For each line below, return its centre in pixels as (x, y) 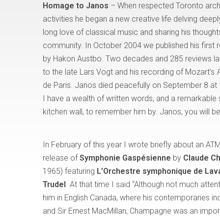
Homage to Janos (76, 6)
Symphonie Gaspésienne (126, 158)
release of (61, 158)
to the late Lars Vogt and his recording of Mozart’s (130, 72)
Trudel (54, 184)
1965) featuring (70, 171)
